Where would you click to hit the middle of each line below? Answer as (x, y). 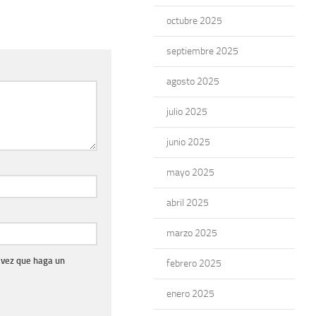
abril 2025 (188, 203)
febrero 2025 (194, 263)
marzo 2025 (192, 233)
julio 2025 (187, 112)
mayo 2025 (190, 172)
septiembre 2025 (202, 51)
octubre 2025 (194, 21)
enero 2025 (190, 294)
